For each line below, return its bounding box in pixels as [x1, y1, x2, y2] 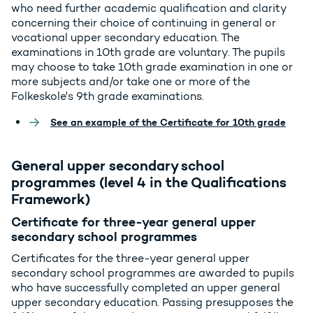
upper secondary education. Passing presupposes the [11, 296, 293, 310]
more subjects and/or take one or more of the [11, 75, 250, 89]
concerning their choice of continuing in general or [11, 16, 276, 30]
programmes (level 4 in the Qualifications [11, 173, 286, 191]
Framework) [11, 190, 90, 208]
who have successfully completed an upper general [11, 281, 280, 295]
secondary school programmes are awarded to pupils [11, 266, 294, 280]
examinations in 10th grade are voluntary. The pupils [11, 45, 285, 59]
